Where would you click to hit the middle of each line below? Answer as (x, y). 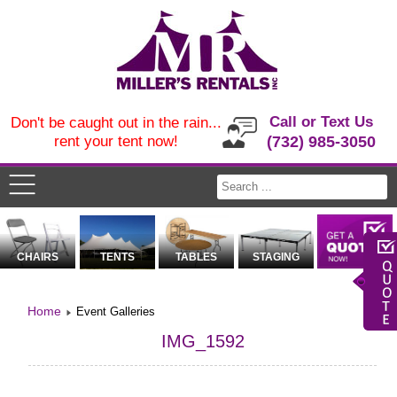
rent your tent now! (116, 141)
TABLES (197, 257)
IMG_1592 (202, 342)
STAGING (276, 257)
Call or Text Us (322, 122)
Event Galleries (116, 312)
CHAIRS (38, 257)
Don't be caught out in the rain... (116, 123)
